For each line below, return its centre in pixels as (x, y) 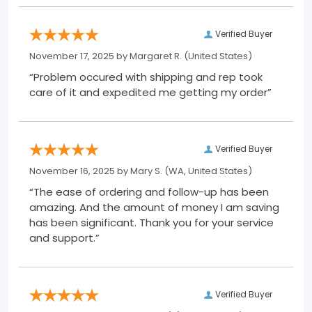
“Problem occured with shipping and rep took (146, 77)
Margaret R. (156, 56)
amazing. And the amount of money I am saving (154, 208)
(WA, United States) (207, 171)
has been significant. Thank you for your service (151, 223)
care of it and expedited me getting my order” (150, 93)
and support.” (64, 238)
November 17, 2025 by (79, 56)
